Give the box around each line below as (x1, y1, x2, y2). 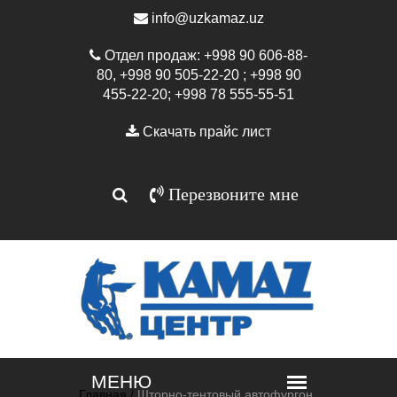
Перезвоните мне (163, 185, 299, 203)
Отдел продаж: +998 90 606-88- (101, 48, 307, 63)
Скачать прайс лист (139, 124, 271, 139)
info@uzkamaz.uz (147, 11, 264, 26)
